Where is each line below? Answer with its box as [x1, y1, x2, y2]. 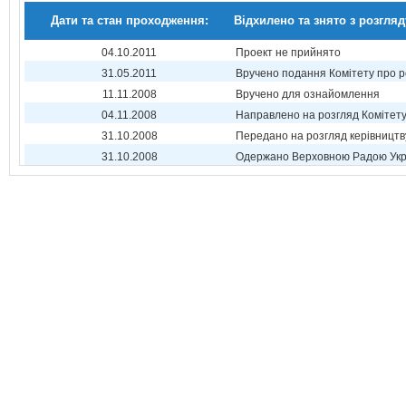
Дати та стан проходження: [50, 14, 208, 27]
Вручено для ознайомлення [236, 88, 380, 101]
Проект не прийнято [236, 46, 341, 59]
